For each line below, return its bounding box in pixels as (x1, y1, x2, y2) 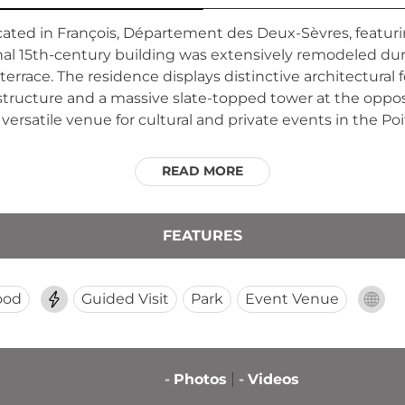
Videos (247, 370, 299, 388)
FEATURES (163, 226, 242, 244)
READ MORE (162, 162, 243, 179)
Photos (173, 370, 227, 388)
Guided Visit (81, 289, 169, 307)
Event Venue (245, 289, 339, 307)
